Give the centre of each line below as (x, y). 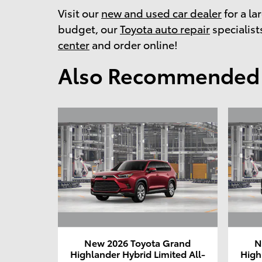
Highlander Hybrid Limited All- (137, 254)
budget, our (89, 28)
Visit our (80, 12)
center (74, 44)
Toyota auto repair (165, 28)
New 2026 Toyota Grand (138, 243)
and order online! (134, 44)
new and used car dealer (161, 12)
